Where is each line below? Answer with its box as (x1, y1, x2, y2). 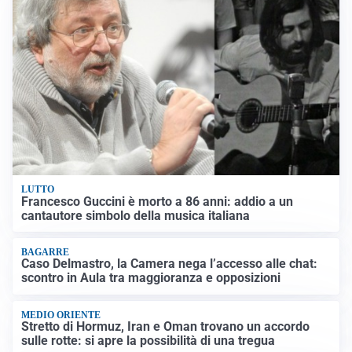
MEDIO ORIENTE (21, 309, 101, 321)
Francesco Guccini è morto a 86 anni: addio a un (21, 193, 294, 209)
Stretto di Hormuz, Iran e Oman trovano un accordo (21, 319, 310, 335)
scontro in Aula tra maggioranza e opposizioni (21, 270, 281, 286)
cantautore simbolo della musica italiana (21, 207, 251, 223)
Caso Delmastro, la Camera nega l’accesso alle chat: (21, 256, 318, 272)
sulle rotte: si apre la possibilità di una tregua (21, 333, 276, 349)
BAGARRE (21, 246, 70, 258)
